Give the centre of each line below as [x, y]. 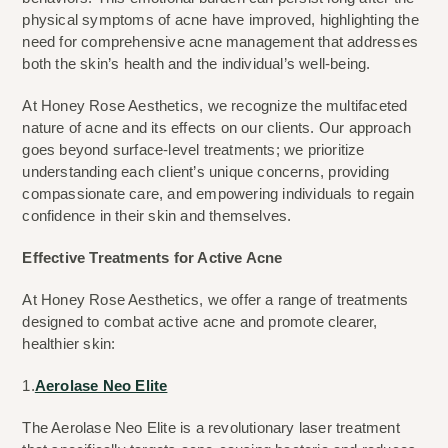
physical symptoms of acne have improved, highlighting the [220, 20]
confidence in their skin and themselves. [157, 216]
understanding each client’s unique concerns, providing [206, 172]
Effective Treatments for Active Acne [152, 258]
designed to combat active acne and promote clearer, [200, 322]
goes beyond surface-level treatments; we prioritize [193, 150]
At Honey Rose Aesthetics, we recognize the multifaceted [215, 106]
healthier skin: [69, 344]
